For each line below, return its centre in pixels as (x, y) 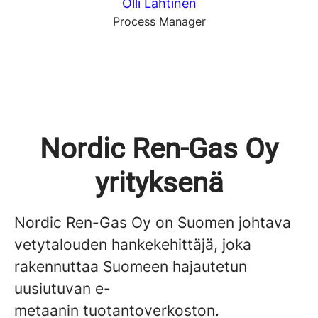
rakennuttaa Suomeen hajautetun (131, 267)
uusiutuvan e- (62, 289)
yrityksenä (159, 183)
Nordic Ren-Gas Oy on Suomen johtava (153, 223)
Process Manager (159, 21)
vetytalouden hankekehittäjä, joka (133, 245)
